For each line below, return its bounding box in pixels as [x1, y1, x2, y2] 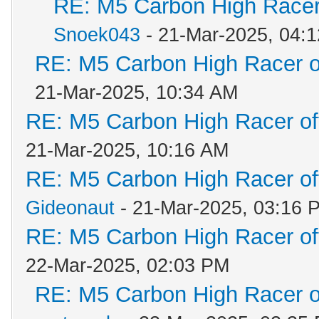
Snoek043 [53, 24, 140, 46]
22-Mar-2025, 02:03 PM [26, 255, 229, 276]
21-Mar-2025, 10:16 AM [26, 140, 229, 161]
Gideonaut [26, 197, 115, 219]
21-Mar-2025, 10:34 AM [35, 82, 238, 103]
